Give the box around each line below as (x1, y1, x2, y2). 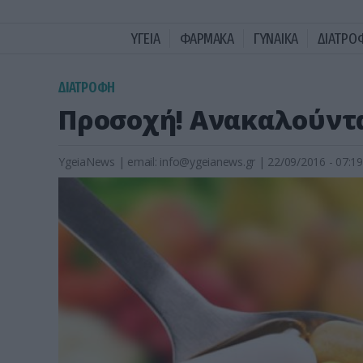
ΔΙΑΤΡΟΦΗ (58, 79, 115, 96)
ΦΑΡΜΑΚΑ (179, 29, 234, 48)
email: (127, 154, 160, 169)
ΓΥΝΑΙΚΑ (253, 29, 299, 48)
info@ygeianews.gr (160, 154, 255, 169)
